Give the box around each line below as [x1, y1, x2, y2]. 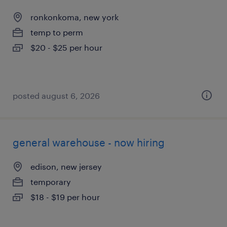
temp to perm [30, 27, 83, 37]
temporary [30, 177, 71, 186]
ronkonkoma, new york [30, 12, 119, 22]
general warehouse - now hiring [13, 136, 165, 148]
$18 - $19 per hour [30, 192, 100, 202]
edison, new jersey [30, 162, 102, 171]
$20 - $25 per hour [30, 43, 102, 52]
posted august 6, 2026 [13, 91, 100, 100]
